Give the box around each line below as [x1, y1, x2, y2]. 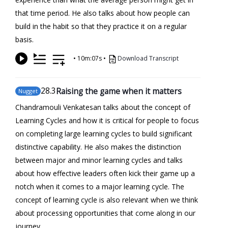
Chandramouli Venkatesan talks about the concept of [15, 102, 190, 112]
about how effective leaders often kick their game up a [15, 168, 195, 178]
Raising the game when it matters [56, 85, 182, 97]
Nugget [18, 87, 38, 95]
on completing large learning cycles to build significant [15, 128, 192, 138]
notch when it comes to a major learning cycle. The [15, 181, 184, 191]
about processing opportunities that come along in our [15, 208, 195, 218]
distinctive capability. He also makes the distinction [15, 141, 181, 152]
